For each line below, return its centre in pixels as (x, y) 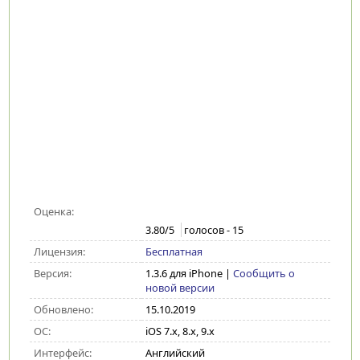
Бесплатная (174, 252)
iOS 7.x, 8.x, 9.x (180, 331)
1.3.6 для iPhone (184, 273)
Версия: (52, 273)
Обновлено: (63, 309)
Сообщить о (264, 273)
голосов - (208, 230)
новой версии (180, 288)
